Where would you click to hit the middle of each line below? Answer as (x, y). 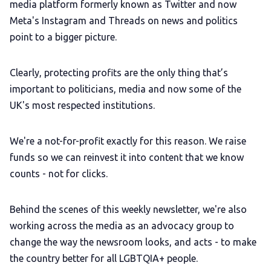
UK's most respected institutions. (82, 105)
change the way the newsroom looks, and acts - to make (133, 242)
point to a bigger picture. (63, 37)
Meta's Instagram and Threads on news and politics (124, 20)
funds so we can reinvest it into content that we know (127, 157)
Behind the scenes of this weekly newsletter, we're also (128, 209)
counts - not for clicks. (59, 173)
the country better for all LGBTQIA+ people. (104, 258)
